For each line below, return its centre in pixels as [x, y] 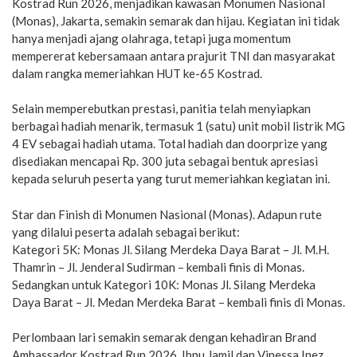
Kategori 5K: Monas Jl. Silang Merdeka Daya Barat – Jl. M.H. [171, 249]
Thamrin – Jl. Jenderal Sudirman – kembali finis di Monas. [158, 267]
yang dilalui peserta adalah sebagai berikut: [126, 231]
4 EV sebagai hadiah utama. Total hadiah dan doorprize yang [170, 144]
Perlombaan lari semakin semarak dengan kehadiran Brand [164, 337]
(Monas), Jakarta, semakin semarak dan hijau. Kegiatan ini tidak [176, 20]
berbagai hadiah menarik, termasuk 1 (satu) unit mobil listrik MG [178, 126]
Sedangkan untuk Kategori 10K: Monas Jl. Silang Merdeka [164, 284]
